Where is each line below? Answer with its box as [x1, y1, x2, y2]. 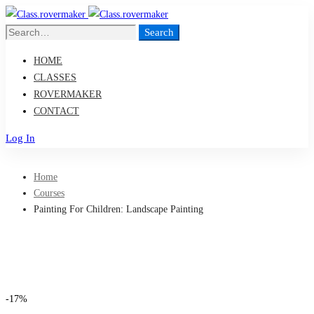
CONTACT [34, 106, 79, 116]
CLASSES [34, 72, 76, 83]
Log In [6, 132, 35, 144]
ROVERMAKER [34, 89, 102, 100]
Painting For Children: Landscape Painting [34, 204, 203, 214]
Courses [34, 188, 64, 198]
